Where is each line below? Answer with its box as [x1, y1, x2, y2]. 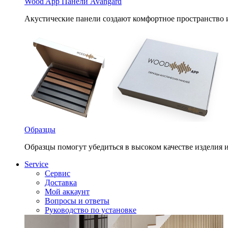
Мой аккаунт [45, 187, 90, 196]
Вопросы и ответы [45, 196, 109, 205]
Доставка [45, 178, 77, 187]
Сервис [45, 169, 70, 178]
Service [24, 160, 48, 168]
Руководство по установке [45, 206, 136, 214]
